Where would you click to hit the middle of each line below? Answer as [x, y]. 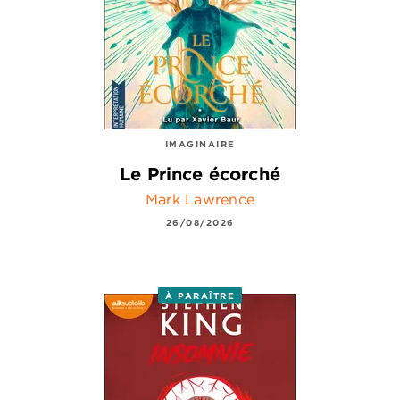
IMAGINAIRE [200, 144]
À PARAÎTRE [200, 295]
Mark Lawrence [200, 199]
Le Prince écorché [200, 173]
